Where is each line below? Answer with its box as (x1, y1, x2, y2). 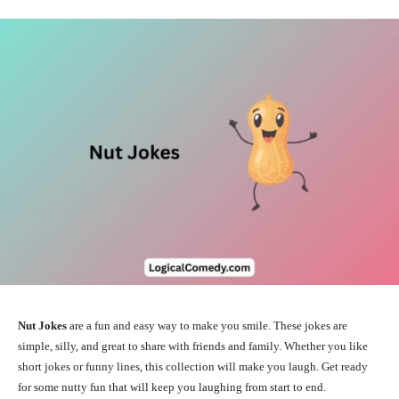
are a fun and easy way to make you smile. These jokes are (67, 318, 347, 332)
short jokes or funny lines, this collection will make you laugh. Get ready (18, 359, 368, 373)
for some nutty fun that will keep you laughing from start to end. (18, 379, 326, 394)
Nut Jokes (18, 318, 67, 332)
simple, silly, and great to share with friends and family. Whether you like (18, 338, 368, 353)
